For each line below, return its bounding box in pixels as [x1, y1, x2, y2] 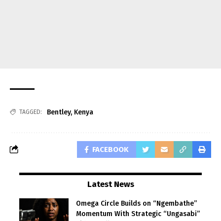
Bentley [47, 108, 71, 116]
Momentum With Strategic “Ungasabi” [76, 209, 200, 218]
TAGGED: [19, 108, 42, 115]
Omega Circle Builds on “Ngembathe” [76, 199, 197, 208]
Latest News [87, 179, 134, 189]
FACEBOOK [92, 145, 129, 154]
